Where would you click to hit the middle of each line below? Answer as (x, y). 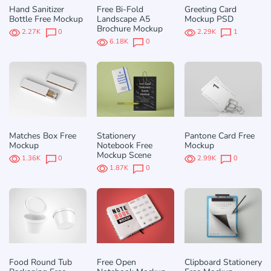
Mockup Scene (124, 155)
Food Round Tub (41, 262)
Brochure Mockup (129, 29)
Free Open (116, 262)
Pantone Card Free (219, 135)
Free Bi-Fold (120, 10)
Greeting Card (210, 10)
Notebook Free (124, 145)
